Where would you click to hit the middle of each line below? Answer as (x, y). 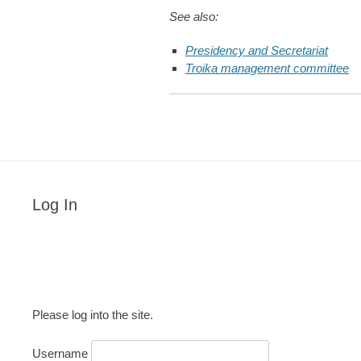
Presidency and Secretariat (257, 50)
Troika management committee (267, 68)
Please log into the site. (93, 315)
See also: (194, 16)
